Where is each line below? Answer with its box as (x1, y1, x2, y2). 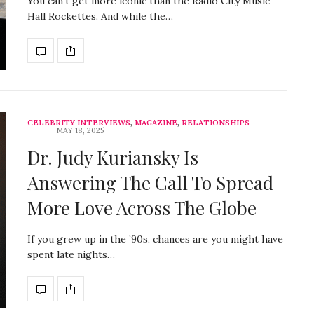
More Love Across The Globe (27, 196, 257, 221)
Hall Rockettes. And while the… (27, 10, 173, 23)
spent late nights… (27, 248, 115, 261)
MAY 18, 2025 (56, 125, 104, 136)
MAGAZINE (135, 118, 177, 128)
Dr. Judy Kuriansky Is (27, 145, 198, 170)
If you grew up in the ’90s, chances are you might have (27, 233, 283, 246)
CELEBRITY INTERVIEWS (27, 118, 130, 128)
